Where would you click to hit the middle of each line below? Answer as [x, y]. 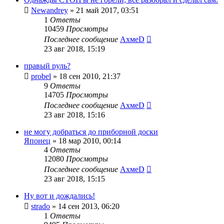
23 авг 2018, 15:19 [74, 48]
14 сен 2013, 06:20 [89, 206]
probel [41, 76]
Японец [37, 140]
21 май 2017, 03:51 [107, 10]
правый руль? [47, 65]
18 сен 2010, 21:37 [90, 76]
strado [40, 206]
